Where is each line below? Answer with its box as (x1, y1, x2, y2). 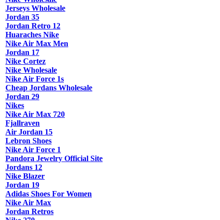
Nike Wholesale (5, 66, 57, 75)
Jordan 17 (5, 48, 39, 57)
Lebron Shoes (5, 137, 52, 145)
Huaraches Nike (5, 30, 59, 39)
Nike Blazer (5, 172, 45, 181)
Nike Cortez (5, 57, 46, 66)
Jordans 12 (5, 163, 42, 172)
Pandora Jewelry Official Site (5, 154, 103, 163)
